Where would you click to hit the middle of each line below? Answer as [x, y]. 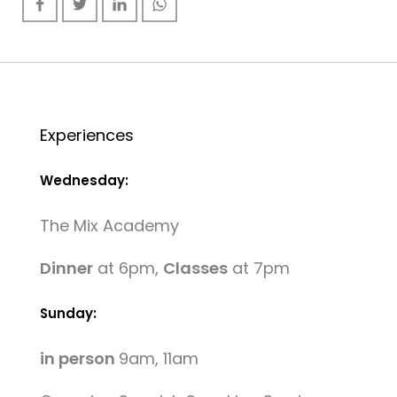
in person [79, 358]
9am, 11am [158, 358]
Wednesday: [84, 180]
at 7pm [258, 268]
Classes [195, 268]
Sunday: [68, 313]
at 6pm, [128, 268]
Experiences [86, 135]
